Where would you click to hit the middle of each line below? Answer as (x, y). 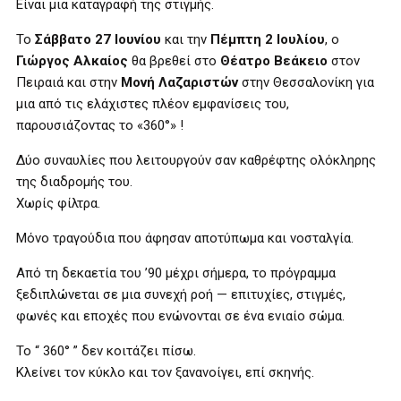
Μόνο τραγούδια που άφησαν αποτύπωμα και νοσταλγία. (185, 238)
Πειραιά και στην (68, 82)
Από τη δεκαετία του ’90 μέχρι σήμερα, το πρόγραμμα (176, 273)
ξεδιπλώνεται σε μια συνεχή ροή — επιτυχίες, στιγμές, (181, 294)
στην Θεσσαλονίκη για (306, 82)
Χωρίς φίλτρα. (58, 203)
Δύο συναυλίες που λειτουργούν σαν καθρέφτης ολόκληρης (196, 160)
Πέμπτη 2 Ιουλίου (268, 39)
